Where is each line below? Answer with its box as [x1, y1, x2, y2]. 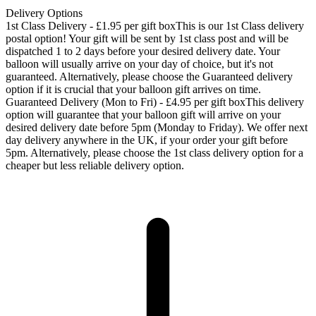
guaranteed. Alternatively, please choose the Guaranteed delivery [6, 70, 293, 83]
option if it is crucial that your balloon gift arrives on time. [6, 83, 261, 95]
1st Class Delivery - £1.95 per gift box [6, 19, 176, 32]
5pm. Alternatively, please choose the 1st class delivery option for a [6, 146, 303, 159]
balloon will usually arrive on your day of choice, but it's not [6, 57, 273, 70]
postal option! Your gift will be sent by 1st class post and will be [6, 32, 288, 44]
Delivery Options [6, 6, 83, 19]
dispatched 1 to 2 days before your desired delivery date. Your [6, 44, 280, 57]
